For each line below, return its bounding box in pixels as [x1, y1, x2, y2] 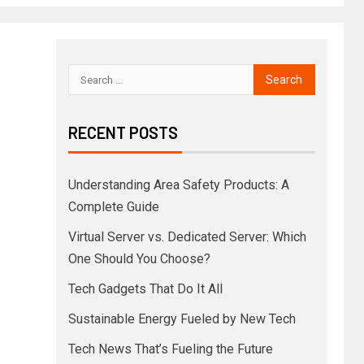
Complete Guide [67, 199, 159, 214]
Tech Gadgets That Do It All [67, 281, 223, 297]
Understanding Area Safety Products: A [67, 177, 289, 193]
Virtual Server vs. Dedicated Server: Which [67, 229, 306, 245]
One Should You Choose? [67, 251, 210, 266]
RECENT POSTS [67, 123, 178, 142]
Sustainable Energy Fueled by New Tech [67, 311, 296, 327]
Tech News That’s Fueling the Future [67, 341, 273, 357]
